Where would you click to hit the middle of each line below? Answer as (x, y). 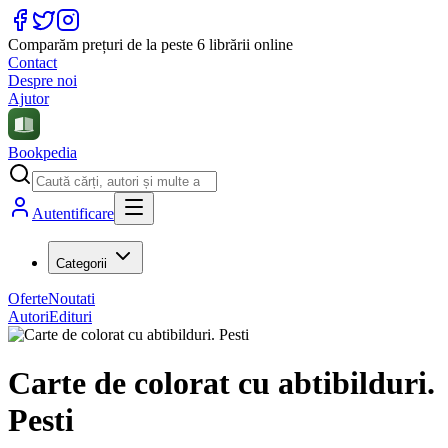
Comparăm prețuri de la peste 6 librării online (150, 44)
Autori (28, 316)
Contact (32, 62)
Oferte (28, 298)
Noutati (71, 298)
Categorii (81, 263)
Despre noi (42, 80)
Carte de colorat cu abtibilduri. (221, 383)
